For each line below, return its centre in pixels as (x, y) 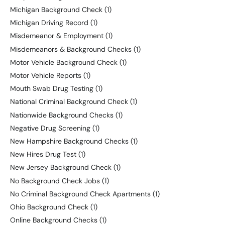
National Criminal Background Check (69, 102)
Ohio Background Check (49, 207)
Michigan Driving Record (49, 23)
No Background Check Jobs (55, 181)
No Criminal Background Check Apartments (80, 194)
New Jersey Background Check (61, 167)
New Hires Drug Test (43, 154)
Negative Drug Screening (50, 128)
